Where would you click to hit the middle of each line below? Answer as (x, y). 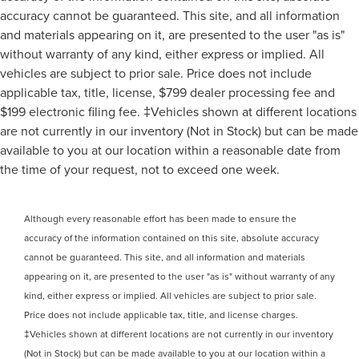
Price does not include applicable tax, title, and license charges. (161, 315)
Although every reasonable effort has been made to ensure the (160, 219)
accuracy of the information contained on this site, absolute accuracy (171, 238)
